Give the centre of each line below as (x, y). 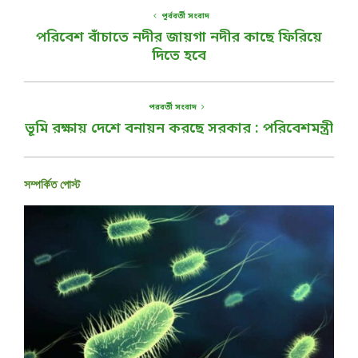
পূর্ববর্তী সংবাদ (185, 17)
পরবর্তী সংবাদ (173, 108)
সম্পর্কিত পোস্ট (52, 185)
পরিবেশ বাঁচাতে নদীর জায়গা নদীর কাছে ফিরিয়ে (179, 38)
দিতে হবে (179, 56)
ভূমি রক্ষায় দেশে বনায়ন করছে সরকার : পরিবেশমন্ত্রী (179, 129)
